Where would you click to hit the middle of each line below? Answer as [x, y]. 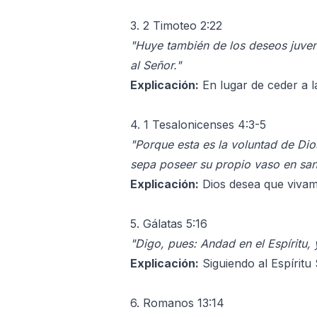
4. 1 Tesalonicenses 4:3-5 [198, 124]
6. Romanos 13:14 [177, 302]
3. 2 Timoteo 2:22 [176, 25]
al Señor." [156, 65]
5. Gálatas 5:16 [169, 223]
